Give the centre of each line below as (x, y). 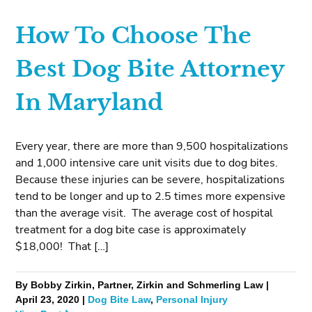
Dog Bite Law (119, 299)
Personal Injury (192, 299)
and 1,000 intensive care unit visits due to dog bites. (147, 163)
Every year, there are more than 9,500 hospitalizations (152, 146)
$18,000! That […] (62, 246)
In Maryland (89, 103)
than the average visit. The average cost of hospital (145, 213)
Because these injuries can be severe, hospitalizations (150, 179)
